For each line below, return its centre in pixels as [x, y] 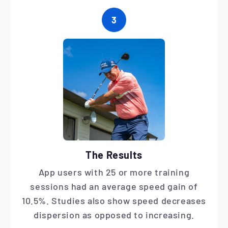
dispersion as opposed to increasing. [114, 215]
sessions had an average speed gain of [114, 187]
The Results [114, 154]
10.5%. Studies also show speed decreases [114, 201]
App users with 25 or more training [114, 172]
